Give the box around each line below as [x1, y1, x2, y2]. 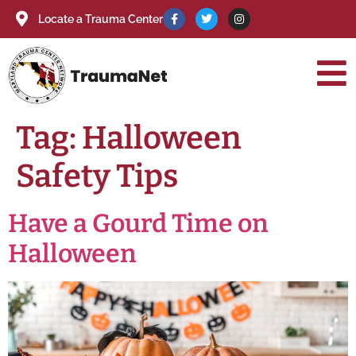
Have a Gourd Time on [8, 208, 268, 239]
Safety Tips [16, 157, 178, 196]
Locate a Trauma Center [38, 12, 163, 25]
